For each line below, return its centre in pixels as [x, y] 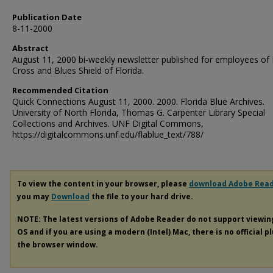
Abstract [30, 48]
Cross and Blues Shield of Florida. [78, 70]
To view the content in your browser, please [103, 184]
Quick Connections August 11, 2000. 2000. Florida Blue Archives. [138, 101]
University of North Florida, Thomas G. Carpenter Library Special [139, 112]
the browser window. [58, 244]
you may [34, 197]
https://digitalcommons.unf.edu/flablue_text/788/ [108, 134]
